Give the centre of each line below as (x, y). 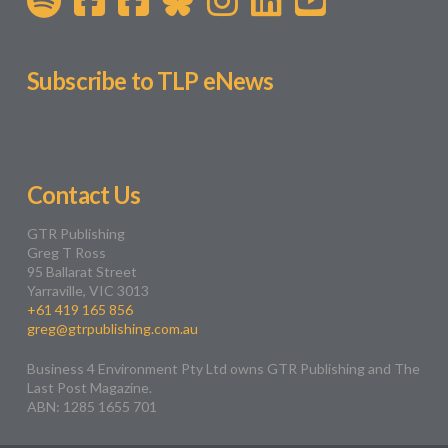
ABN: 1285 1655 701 (91, 406)
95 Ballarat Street (81, 271)
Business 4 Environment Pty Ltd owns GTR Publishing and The (223, 368)
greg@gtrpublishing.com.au (112, 328)
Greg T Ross (66, 252)
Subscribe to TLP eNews (150, 80)
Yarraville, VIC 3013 (87, 290)
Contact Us (83, 195)
